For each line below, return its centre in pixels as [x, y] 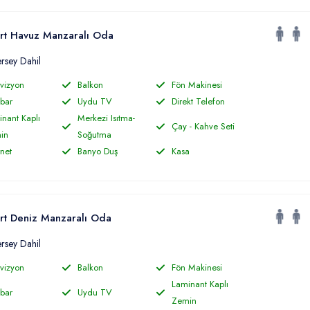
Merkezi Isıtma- [106, 118]
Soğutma [94, 135]
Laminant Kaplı [200, 284]
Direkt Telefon [198, 101]
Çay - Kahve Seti [203, 126]
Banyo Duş [97, 151]
